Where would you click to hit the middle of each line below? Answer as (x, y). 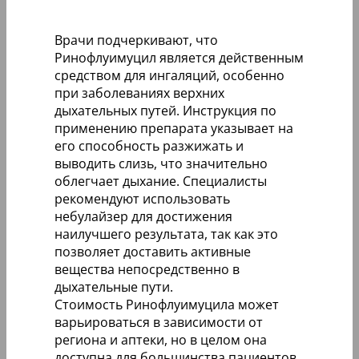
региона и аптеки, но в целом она (161, 339)
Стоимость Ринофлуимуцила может (167, 304)
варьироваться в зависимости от (159, 322)
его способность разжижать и (149, 145)
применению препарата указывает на (174, 128)
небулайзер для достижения (143, 216)
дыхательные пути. (114, 286)
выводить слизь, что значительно (161, 163)
